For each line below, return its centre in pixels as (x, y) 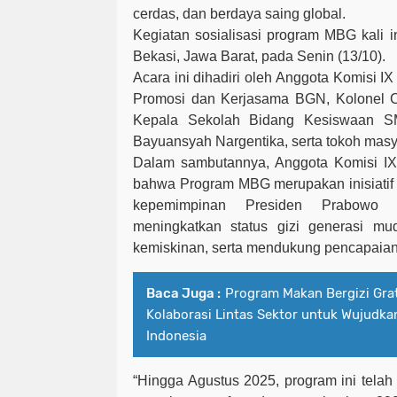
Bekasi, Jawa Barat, (197, 57)
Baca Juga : (183, 294)
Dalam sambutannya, (204, 163)
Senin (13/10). (341, 57)
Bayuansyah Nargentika (209, 142)
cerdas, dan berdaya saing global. (239, 14)
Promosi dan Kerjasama (214, 99)
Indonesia (176, 336)
